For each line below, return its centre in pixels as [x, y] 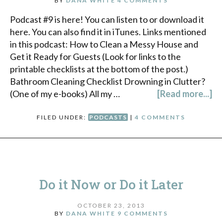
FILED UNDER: [62, 117]
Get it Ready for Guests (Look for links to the [95, 57]
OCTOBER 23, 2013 [111, 205]
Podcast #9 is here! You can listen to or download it [107, 20]
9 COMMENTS [142, 213]
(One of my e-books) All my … [65, 94]
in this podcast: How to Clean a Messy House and [104, 44]
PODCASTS [108, 117]
